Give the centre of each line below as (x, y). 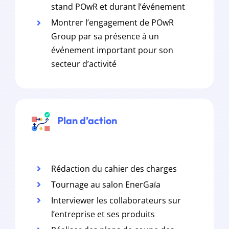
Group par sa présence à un (105, 37)
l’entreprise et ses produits (103, 214)
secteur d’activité (84, 64)
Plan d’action (86, 121)
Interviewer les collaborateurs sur (116, 200)
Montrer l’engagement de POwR (113, 23)
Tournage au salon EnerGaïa (106, 184)
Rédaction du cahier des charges (114, 168)
